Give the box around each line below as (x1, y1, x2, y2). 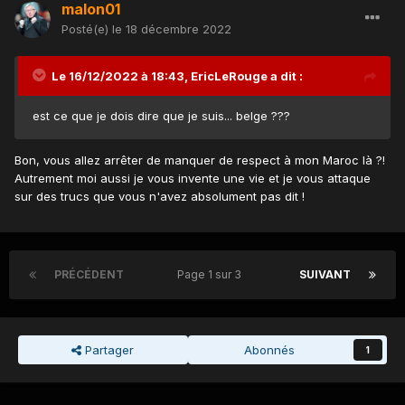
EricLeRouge (191, 68, 268, 83)
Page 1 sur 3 (176, 267, 247, 281)
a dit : (268, 68, 303, 83)
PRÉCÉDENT (54, 267, 124, 281)
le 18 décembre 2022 (112, 21, 231, 36)
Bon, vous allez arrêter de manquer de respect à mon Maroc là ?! (14, 152, 385, 167)
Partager (81, 342, 135, 357)
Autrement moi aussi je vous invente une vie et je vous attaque (14, 170, 371, 185)
